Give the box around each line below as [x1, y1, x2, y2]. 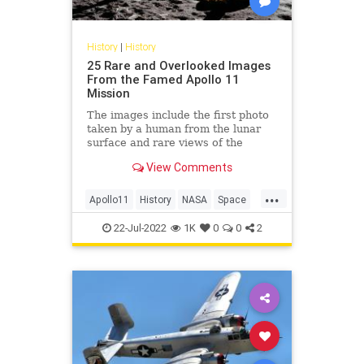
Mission [86, 85, 130, 102]
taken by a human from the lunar [86, 123, 261, 136]
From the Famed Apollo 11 [86, 71, 240, 88]
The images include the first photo [86, 109, 269, 122]
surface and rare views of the [86, 136, 243, 149]
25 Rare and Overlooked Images [86, 58, 271, 74]
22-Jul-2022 [110, 221, 167, 236]
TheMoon [89, 219, 133, 232]
